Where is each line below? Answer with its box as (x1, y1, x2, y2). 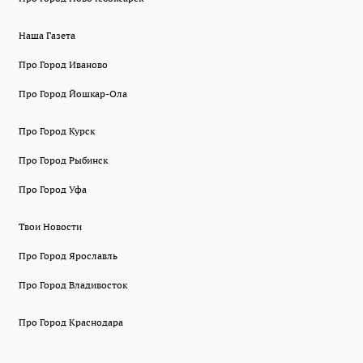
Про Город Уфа (19, 183, 87, 196)
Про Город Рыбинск (19, 154, 108, 167)
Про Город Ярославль (19, 250, 117, 263)
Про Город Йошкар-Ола (19, 88, 127, 100)
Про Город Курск (19, 125, 95, 138)
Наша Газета (19, 29, 75, 42)
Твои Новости (19, 220, 82, 233)
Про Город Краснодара (19, 316, 123, 329)
